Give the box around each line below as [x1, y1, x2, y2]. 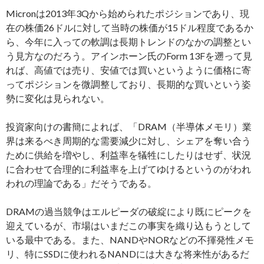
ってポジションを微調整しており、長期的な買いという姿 [6, 78, 251, 90]
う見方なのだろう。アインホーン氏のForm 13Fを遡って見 [6, 50, 252, 61]
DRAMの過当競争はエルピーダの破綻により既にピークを [6, 206, 252, 217]
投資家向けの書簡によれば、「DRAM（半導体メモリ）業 [6, 121, 252, 132]
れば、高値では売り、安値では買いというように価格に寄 [6, 64, 251, 75]
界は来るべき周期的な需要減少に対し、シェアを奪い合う [6, 135, 251, 146]
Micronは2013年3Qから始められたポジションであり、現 [6, 8, 249, 19]
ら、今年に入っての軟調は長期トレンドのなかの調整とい [6, 36, 251, 47]
